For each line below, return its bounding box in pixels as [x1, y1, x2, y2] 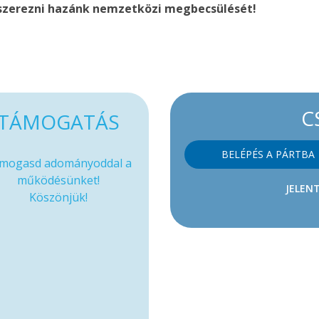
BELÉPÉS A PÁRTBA [221, 147, 315, 161]
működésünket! [16, 172, 100, 188]
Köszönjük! [28, 189, 88, 205]
